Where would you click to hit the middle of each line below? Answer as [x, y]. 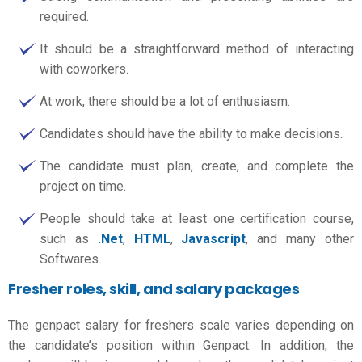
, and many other [300, 238]
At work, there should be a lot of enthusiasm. [165, 101]
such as [69, 238]
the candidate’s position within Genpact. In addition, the [181, 345]
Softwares [71, 259]
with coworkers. [84, 69]
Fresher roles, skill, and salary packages [154, 288]
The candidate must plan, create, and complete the [197, 166]
